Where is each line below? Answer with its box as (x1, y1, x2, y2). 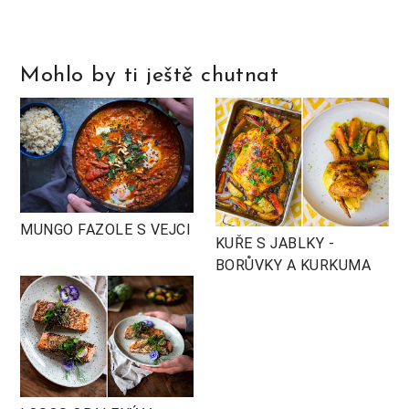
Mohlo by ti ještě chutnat (20, 64, 279, 87)
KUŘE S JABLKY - (215, 234, 335, 253)
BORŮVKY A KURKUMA (215, 256, 372, 275)
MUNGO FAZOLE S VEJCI (20, 219, 192, 238)
